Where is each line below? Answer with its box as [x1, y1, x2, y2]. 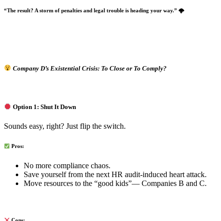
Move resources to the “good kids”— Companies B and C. [24, 179, 207, 188]
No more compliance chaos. [24, 161, 110, 170]
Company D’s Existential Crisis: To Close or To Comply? [11, 64, 167, 72]
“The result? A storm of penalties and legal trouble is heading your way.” [4, 7, 179, 13]
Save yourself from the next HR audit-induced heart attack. [24, 170, 207, 179]
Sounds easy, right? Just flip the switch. [4, 122, 126, 131]
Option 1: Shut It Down [11, 103, 76, 111]
